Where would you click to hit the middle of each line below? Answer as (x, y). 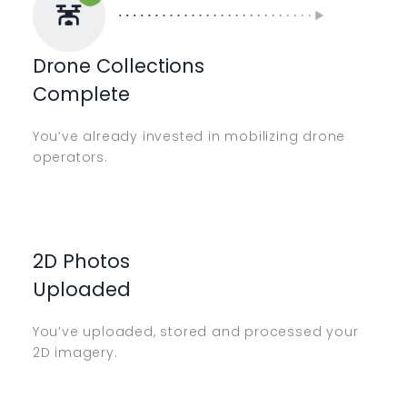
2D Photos (81, 261)
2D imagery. (75, 352)
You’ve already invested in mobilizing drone (189, 137)
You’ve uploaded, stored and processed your (195, 331)
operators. (70, 158)
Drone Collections (118, 66)
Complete (81, 94)
